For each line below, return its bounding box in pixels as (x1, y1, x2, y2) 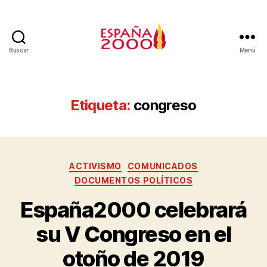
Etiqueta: (70, 97, 131, 114)
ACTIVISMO (69, 161, 122, 171)
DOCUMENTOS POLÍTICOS (74, 175, 193, 185)
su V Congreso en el (36, 221, 231, 247)
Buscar (8, 46, 29, 54)
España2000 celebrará (20, 197, 247, 223)
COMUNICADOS (127, 161, 198, 171)
